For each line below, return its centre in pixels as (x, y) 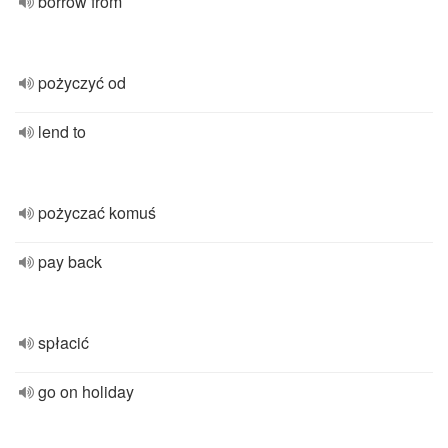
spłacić (63, 342)
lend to (62, 131)
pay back (70, 261)
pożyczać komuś (97, 212)
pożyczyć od (82, 82)
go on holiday (86, 391)
